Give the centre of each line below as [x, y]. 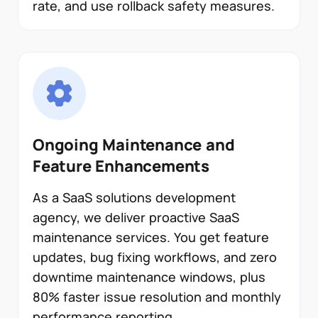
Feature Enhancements [121, 166]
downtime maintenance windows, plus [149, 277]
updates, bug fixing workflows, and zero [155, 257]
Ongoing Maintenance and [134, 145]
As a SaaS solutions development [134, 198]
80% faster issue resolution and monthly [157, 297]
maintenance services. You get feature [151, 237]
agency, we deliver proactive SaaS [136, 218]
